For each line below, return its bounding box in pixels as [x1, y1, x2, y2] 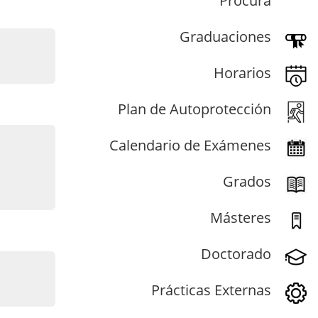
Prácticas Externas [151, 280, 271, 300]
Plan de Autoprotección [118, 99, 271, 119]
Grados [223, 171, 271, 191]
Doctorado [201, 243, 271, 263]
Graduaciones [180, 26, 271, 46]
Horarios [214, 62, 271, 82]
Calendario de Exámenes [109, 135, 271, 155]
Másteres [210, 207, 271, 227]
